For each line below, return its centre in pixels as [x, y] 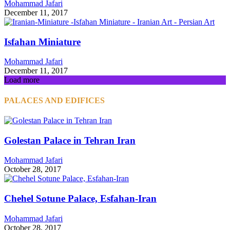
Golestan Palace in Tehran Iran [70, 140]
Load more [22, 80]
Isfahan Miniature [42, 42]
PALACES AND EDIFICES [54, 100]
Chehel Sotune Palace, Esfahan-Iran [80, 199]
